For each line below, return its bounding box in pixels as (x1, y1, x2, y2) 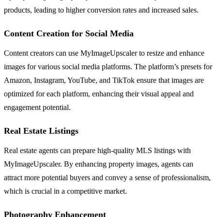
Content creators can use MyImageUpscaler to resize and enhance (4, 48, 204, 57)
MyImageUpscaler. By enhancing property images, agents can (4, 159, 193, 168)
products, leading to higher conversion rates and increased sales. (4, 5, 199, 14)
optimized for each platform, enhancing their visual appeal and (4, 89, 194, 98)
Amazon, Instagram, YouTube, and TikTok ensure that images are (4, 76, 204, 84)
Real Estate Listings (4, 125, 78, 136)
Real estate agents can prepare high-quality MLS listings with (4, 146, 191, 155)
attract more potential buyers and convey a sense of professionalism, (4, 173, 211, 182)
